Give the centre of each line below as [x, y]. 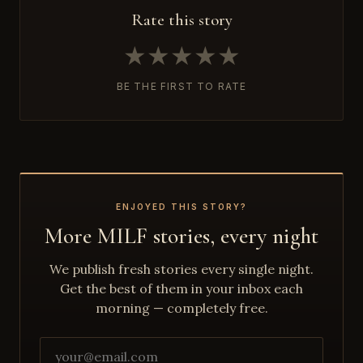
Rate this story [181, 19]
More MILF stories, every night [181, 235]
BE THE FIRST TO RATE [181, 86]
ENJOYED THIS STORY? [181, 206]
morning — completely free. [181, 307]
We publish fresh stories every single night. [181, 269]
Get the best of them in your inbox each [181, 288]
